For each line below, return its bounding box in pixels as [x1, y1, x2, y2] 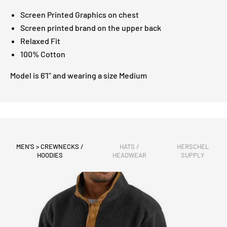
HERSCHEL [176, 142, 209, 151]
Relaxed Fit [20, 36, 60, 46]
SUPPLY [180, 151, 205, 160]
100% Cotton [20, 49, 65, 59]
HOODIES [37, 151, 63, 160]
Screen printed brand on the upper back [20, 23, 161, 33]
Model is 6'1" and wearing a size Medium [10, 70, 147, 81]
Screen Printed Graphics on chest [20, 10, 139, 20]
